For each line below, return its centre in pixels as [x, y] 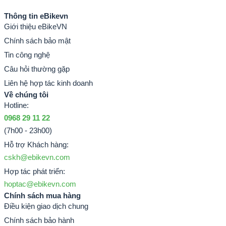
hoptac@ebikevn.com [40, 184]
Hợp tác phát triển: [35, 171]
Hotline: [16, 105]
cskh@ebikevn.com [37, 157]
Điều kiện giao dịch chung [46, 206]
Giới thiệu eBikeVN [36, 26]
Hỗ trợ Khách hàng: [36, 145]
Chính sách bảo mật [37, 41]
